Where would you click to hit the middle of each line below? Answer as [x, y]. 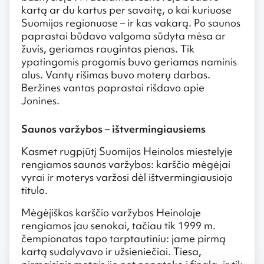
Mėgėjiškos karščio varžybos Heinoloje [111, 212]
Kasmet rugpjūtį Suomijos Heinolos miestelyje [127, 151]
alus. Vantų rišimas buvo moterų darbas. [116, 74]
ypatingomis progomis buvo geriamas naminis [129, 61]
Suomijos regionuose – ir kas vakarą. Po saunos [131, 22]
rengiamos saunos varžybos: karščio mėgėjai [126, 164]
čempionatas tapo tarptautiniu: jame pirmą [123, 238]
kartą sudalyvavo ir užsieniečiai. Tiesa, [111, 251]
